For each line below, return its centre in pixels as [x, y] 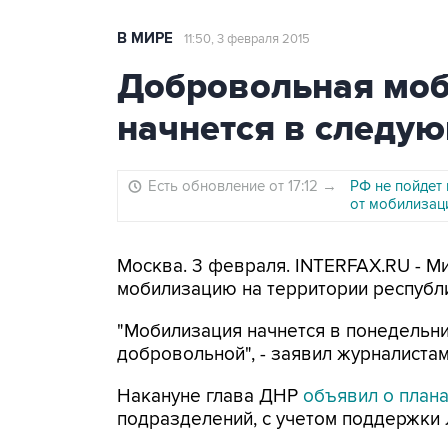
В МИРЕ [145, 38]
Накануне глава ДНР [210, 396]
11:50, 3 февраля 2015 [247, 39]
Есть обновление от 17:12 [235, 186]
